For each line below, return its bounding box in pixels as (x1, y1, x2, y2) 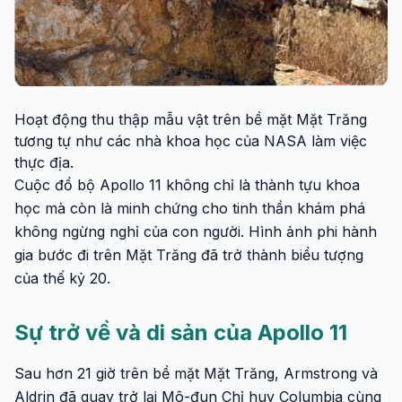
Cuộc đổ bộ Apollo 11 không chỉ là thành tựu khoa (14, 176, 360, 195)
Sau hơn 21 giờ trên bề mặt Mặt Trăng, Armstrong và (14, 364, 378, 383)
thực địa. (14, 153, 74, 172)
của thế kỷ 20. (14, 269, 110, 288)
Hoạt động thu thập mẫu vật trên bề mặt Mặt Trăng (14, 110, 367, 129)
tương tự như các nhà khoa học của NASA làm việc (14, 132, 367, 151)
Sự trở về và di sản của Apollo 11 (14, 319, 347, 346)
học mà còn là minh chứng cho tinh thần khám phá (14, 199, 365, 218)
